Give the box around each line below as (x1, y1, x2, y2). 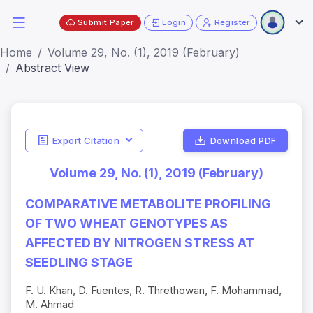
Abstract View (15, 61, 89, 75)
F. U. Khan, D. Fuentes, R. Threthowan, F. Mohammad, (25, 284, 282, 298)
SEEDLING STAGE (25, 255, 133, 270)
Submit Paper (78, 17, 134, 27)
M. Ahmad (25, 298, 74, 312)
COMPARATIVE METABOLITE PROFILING (25, 196, 271, 212)
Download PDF (210, 134, 277, 146)
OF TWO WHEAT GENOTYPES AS (25, 216, 228, 231)
